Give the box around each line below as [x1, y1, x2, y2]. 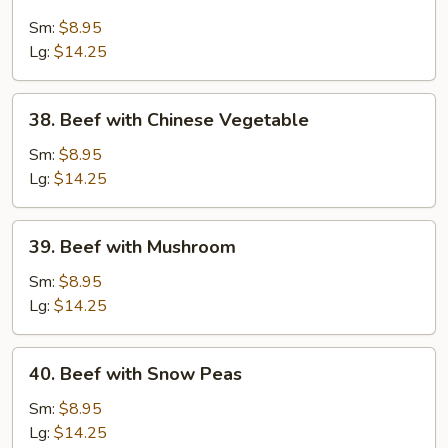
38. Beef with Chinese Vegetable [29, 108, 309, 132]
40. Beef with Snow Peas [29, 362, 242, 386]
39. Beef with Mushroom [29, 235, 236, 259]
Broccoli [12, 39, 67, 61]
